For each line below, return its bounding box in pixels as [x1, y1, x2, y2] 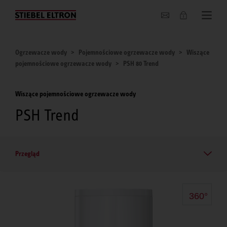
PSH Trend [15, 105, 79, 124]
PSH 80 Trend [123, 59, 159, 67]
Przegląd [15, 149, 40, 158]
